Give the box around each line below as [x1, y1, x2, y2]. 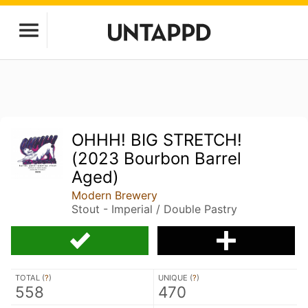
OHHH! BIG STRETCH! [71, 130, 243, 150]
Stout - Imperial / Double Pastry [71, 202, 238, 216]
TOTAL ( [15, 273, 45, 283]
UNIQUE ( [158, 273, 192, 283]
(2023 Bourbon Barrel [71, 148, 242, 168]
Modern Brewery [71, 188, 158, 202]
